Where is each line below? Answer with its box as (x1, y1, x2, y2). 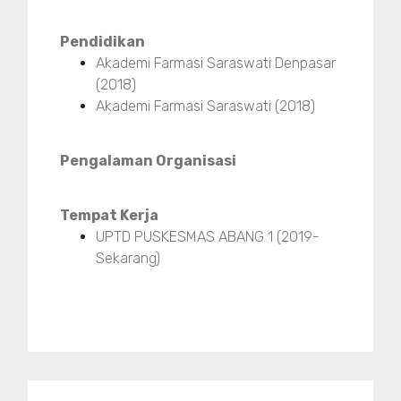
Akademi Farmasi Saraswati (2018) (96, 98, 315, 115)
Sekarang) (96, 250, 160, 268)
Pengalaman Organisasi (60, 152, 236, 170)
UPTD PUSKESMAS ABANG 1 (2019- (96, 228, 320, 246)
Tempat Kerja (60, 207, 158, 225)
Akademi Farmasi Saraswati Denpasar (96, 55, 336, 73)
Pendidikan (60, 33, 145, 51)
